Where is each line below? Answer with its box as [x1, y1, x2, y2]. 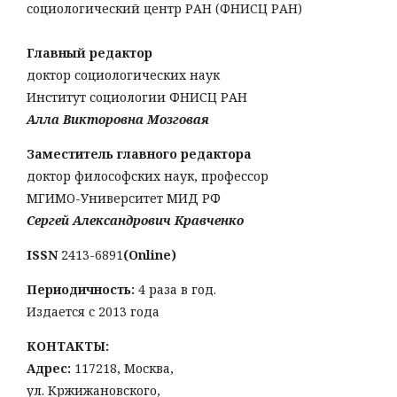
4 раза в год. [135, 281, 216, 299]
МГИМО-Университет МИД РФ [27, 190, 221, 207]
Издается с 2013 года [27, 303, 160, 321]
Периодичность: [27, 281, 135, 299]
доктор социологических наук [27, 66, 220, 84]
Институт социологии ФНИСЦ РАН [27, 89, 247, 106]
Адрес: [27, 360, 71, 378]
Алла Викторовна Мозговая [27, 111, 209, 128]
